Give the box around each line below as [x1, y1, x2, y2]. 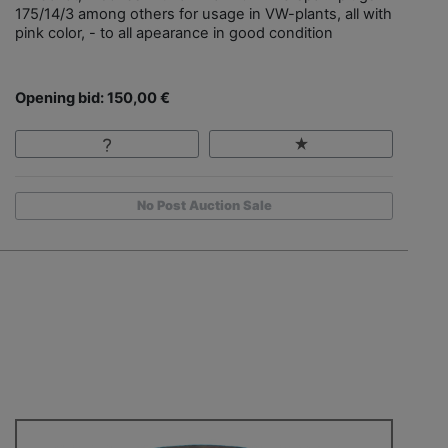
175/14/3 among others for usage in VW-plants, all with [15, 5, 392, 24]
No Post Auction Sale [136, 198, 272, 214]
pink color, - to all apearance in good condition [15, 24, 333, 43]
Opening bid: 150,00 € [15, 89, 170, 108]
